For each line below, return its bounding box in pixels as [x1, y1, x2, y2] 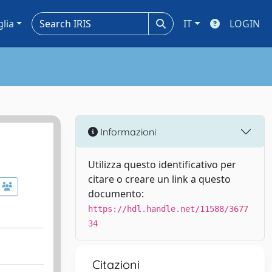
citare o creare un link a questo [88, 172, 231, 186]
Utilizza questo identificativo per [88, 158, 236, 171]
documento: [88, 187, 144, 200]
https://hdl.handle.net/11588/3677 [88, 204, 248, 214]
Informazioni [98, 125, 156, 138]
